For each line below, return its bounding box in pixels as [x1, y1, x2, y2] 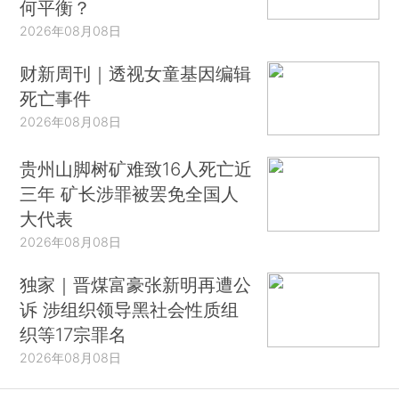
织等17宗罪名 [20, 322, 127, 346]
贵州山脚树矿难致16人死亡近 [20, 158, 253, 181]
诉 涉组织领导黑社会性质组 [20, 297, 240, 321]
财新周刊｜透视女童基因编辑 [20, 61, 252, 85]
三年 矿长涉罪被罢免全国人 [20, 183, 240, 206]
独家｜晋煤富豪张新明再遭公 [20, 273, 252, 296]
